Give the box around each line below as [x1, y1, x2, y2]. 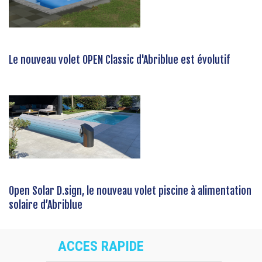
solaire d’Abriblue [9, 198, 82, 212]
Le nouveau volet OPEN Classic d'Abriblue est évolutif [9, 53, 230, 67]
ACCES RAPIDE [58, 238, 144, 255]
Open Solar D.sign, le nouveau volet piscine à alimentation [9, 184, 251, 198]
